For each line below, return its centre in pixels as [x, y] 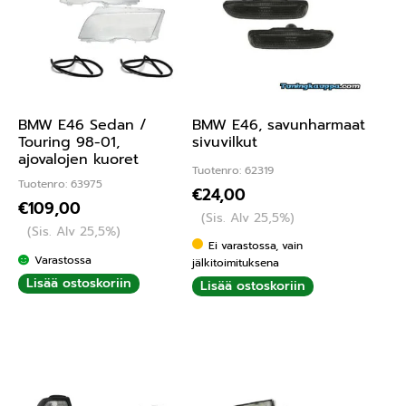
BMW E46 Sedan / [82, 125]
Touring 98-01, [69, 142]
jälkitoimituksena [235, 263]
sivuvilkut [224, 142]
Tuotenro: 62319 [232, 171]
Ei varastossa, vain [256, 246]
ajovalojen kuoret [78, 159]
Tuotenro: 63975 [60, 184]
